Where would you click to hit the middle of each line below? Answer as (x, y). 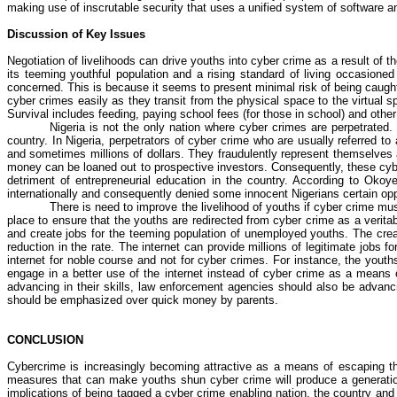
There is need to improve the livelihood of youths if (182, 207)
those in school (302, 114)
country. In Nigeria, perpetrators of (98, 140)
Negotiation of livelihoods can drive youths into (129, 61)
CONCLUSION (45, 340)
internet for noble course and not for (103, 260)
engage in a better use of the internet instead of (135, 273)
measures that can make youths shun (109, 380)
